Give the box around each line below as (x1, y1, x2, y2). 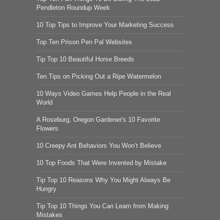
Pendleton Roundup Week (36, 4, 110, 12)
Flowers (36, 125, 58, 133)
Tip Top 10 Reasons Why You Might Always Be (36, 176, 170, 184)
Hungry (36, 185, 56, 193)
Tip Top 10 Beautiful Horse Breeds (36, 55, 134, 63)
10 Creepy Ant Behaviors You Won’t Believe (36, 142, 161, 150)
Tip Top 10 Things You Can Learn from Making (36, 202, 168, 210)
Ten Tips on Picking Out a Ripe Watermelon (36, 73, 161, 81)
